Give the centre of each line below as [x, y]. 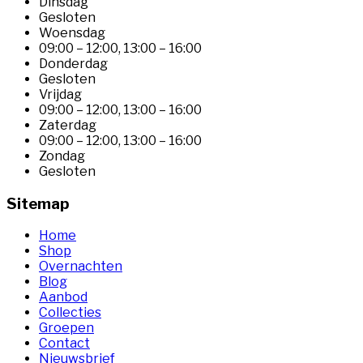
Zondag [62, 156]
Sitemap [38, 203]
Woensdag [72, 32]
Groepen [66, 328]
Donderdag [73, 63]
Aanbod [63, 297]
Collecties [70, 313]
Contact [64, 344]
